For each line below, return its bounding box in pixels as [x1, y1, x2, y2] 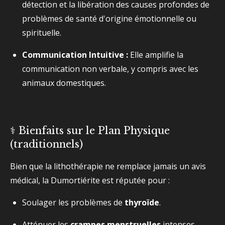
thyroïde [125, 197, 159, 208]
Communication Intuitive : [22, 49, 128, 60]
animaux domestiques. [22, 77, 106, 88]
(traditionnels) [10, 138, 83, 150]
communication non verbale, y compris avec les [22, 63, 198, 74]
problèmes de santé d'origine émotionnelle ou [22, 13, 196, 24]
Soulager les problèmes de [22, 197, 125, 208]
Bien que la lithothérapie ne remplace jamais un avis [10, 161, 206, 172]
